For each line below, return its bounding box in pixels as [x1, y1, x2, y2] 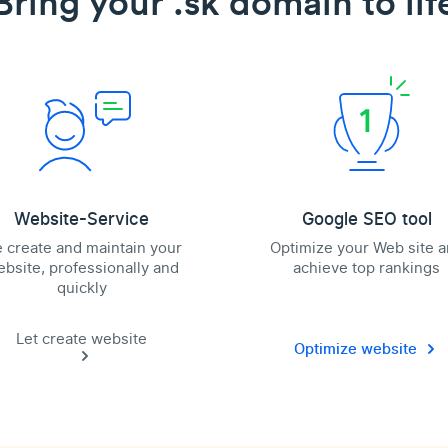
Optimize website [294, 338, 417, 360]
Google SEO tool [301, 207, 432, 232]
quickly [56, 277, 107, 299]
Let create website [16, 328, 147, 350]
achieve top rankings [293, 257, 440, 279]
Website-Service [14, 207, 149, 232]
